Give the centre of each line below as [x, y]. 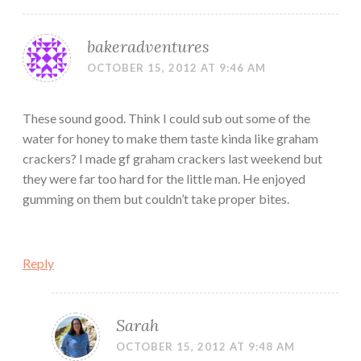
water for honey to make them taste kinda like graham [170, 139]
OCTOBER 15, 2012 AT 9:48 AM [205, 347]
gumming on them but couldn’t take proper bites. [156, 199]
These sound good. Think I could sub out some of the [166, 118]
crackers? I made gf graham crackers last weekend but [172, 159]
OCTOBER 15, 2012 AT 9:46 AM [176, 68]
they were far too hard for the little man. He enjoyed [164, 179]
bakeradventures [148, 47]
